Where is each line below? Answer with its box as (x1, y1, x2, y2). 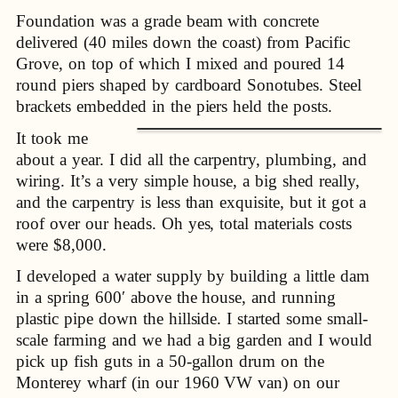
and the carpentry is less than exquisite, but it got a (16, 192, 366, 211)
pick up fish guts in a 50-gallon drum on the (16, 352, 325, 371)
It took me (16, 128, 88, 147)
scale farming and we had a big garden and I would (16, 330, 373, 350)
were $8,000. (16, 235, 107, 254)
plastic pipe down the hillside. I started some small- (16, 309, 368, 329)
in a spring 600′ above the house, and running (16, 288, 337, 307)
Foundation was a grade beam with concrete (16, 12, 320, 31)
